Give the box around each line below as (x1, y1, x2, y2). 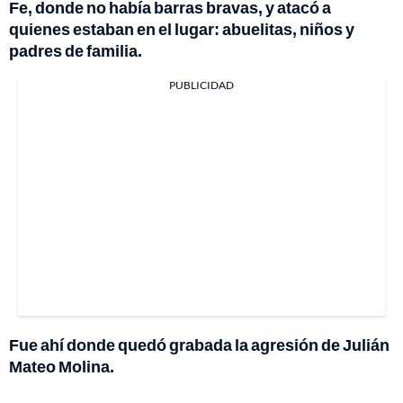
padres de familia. (9, 40, 142, 60)
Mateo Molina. (9, 355, 114, 376)
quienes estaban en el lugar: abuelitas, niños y (9, 18, 354, 39)
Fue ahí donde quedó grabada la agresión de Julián (9, 334, 390, 354)
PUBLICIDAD (169, 77, 234, 92)
